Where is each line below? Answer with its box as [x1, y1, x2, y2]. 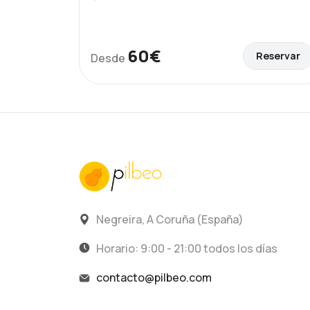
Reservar [256, 49, 300, 62]
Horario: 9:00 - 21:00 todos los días [96, 241, 277, 257]
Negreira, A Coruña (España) [96, 212, 244, 228]
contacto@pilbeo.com [96, 270, 212, 286]
